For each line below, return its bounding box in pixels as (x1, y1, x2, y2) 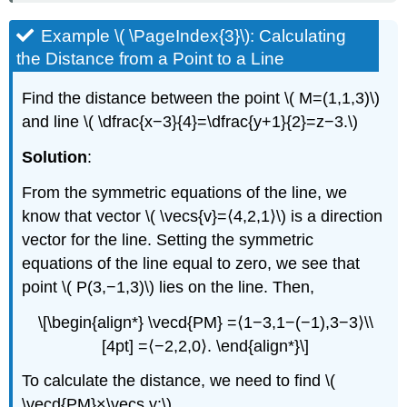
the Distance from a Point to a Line (16, 49, 285, 69)
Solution (22, 147, 88, 166)
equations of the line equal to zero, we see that (22, 253, 361, 273)
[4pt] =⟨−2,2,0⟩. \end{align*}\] (102, 336, 309, 355)
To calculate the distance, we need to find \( (22, 372, 336, 391)
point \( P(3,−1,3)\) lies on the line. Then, (22, 277, 315, 296)
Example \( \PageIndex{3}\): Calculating (41, 26, 347, 46)
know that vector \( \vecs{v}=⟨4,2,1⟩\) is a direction (22, 206, 383, 225)
